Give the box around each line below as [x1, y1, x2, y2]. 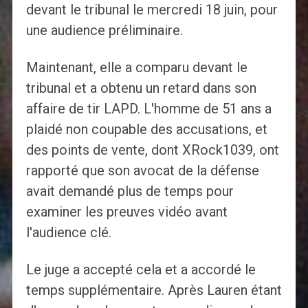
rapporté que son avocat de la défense [25, 162, 259, 179]
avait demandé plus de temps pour [25, 183, 234, 200]
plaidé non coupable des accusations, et [25, 121, 267, 138]
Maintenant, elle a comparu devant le [25, 59, 247, 76]
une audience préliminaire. [25, 22, 183, 39]
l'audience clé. [25, 224, 111, 241]
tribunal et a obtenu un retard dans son [25, 80, 256, 97]
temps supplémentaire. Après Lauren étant [25, 282, 282, 299]
